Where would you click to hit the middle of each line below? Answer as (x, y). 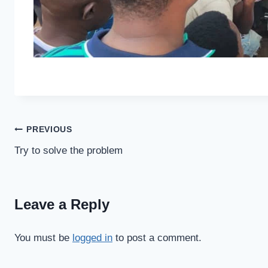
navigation (56, 158)
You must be (43, 238)
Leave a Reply (62, 205)
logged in (92, 238)
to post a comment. (157, 238)
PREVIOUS (49, 130)
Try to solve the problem (68, 150)
